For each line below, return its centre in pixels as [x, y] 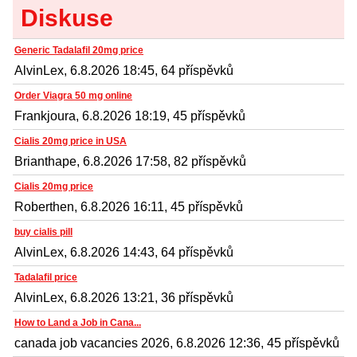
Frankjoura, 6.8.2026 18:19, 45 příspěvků [130, 116]
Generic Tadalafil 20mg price [79, 51]
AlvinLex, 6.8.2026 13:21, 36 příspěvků [124, 298]
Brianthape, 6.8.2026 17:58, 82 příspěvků [130, 162]
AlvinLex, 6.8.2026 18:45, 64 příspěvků [124, 71]
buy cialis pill [43, 232]
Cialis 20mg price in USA [71, 141]
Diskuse [67, 18]
